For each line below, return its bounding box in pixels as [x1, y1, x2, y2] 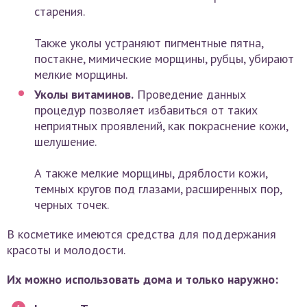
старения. [34, 3, 85, 20]
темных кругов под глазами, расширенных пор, [34, 181, 282, 197]
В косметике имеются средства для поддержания [7, 226, 276, 243]
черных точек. [34, 197, 109, 213]
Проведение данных [134, 86, 246, 103]
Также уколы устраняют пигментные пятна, [34, 35, 263, 51]
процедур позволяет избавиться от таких [34, 102, 258, 119]
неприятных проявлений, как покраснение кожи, [34, 118, 288, 134]
